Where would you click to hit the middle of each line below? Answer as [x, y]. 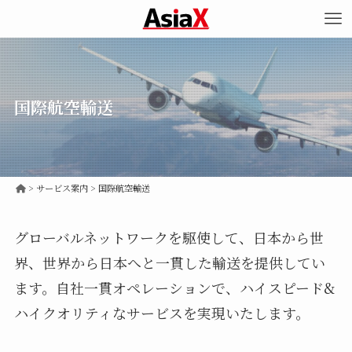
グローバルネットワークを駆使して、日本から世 [169, 237]
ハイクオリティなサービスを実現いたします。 [161, 312]
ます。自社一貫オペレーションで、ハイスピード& [174, 287]
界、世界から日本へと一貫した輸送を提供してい [169, 262]
